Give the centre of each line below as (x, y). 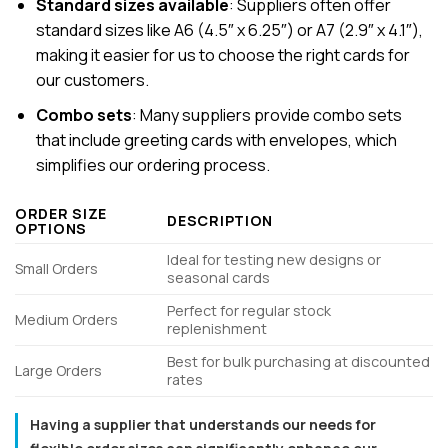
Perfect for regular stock (249, 311)
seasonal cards (219, 278)
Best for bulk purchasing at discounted (299, 362)
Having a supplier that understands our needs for (203, 425)
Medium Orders (66, 320)
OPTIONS (51, 229)
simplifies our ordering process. (152, 165)
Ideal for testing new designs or (274, 260)
